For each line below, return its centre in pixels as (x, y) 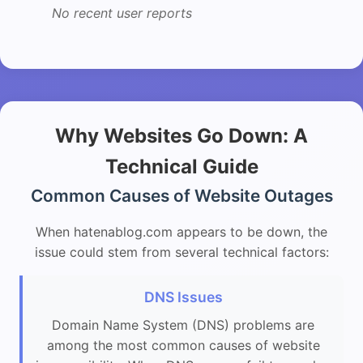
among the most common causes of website (183, 345)
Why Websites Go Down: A (181, 135)
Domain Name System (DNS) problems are (183, 325)
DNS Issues (183, 297)
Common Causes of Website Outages (181, 195)
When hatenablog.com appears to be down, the (181, 231)
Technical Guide (181, 166)
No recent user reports (122, 13)
